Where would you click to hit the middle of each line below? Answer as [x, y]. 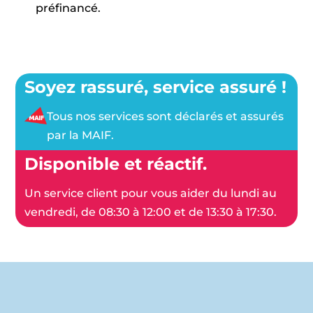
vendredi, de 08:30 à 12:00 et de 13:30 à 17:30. [150, 212]
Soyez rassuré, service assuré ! [155, 87]
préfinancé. [68, 8]
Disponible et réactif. [115, 164]
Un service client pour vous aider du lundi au [150, 194]
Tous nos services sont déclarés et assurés [165, 117]
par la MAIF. [80, 136]
